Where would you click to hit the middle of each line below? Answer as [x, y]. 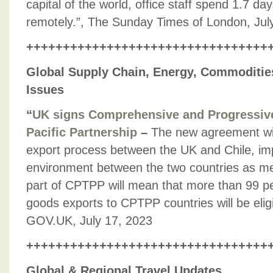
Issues [45, 90]
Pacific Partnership [82, 132]
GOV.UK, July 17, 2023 [89, 221]
